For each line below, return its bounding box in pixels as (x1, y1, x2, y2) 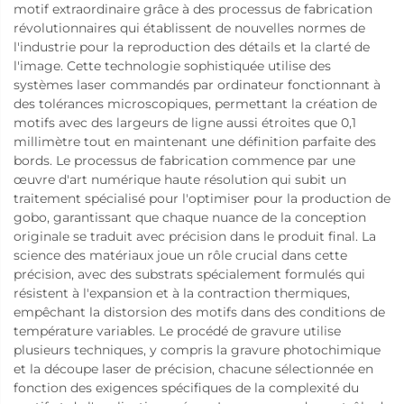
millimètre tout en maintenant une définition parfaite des (14, 133, 376, 150)
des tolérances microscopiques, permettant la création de (14, 95, 377, 112)
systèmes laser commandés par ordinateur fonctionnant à (14, 76, 381, 93)
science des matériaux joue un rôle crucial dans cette (14, 246, 347, 263)
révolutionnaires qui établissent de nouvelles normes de (14, 19, 365, 36)
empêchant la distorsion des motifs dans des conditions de (14, 303, 385, 320)
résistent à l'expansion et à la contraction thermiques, (14, 284, 350, 301)
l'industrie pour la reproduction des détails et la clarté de (14, 38, 370, 55)
